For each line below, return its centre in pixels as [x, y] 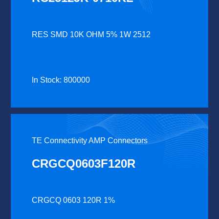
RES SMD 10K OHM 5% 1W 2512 [91, 34]
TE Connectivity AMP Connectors [90, 140]
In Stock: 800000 [61, 80]
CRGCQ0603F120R [84, 163]
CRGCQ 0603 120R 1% [74, 200]
